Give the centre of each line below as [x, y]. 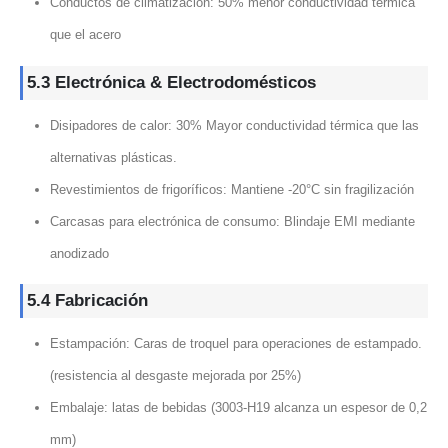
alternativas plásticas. [113, 157]
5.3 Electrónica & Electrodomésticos [171, 82]
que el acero [85, 34]
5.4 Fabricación [87, 301]
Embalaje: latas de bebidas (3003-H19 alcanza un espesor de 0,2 [238, 408]
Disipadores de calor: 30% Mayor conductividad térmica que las [234, 125]
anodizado [79, 253]
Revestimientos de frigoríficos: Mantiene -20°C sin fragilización [231, 189]
